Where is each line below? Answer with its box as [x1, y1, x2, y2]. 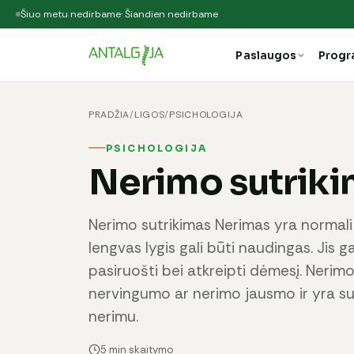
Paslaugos [235, 48, 297, 62]
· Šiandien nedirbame [121, 8, 218, 21]
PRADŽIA [88, 108, 130, 121]
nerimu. [88, 306, 138, 326]
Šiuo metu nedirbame [21, 8, 121, 21]
